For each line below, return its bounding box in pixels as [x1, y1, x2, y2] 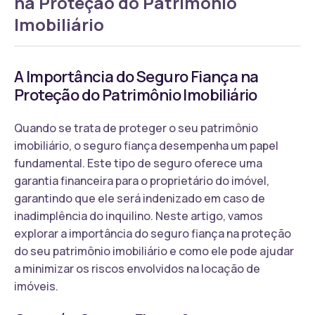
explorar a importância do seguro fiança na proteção [14, 225, 291, 241]
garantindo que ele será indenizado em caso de [14, 190, 265, 206]
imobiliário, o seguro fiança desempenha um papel [14, 137, 278, 153]
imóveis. [14, 278, 58, 294]
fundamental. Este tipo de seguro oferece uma [14, 155, 262, 171]
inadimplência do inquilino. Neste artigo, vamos [14, 207, 263, 224]
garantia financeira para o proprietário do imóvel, [14, 172, 269, 188]
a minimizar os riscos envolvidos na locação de [14, 260, 260, 276]
